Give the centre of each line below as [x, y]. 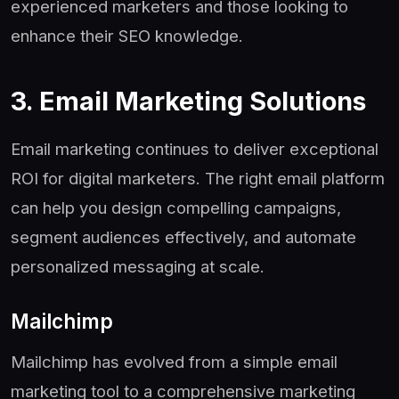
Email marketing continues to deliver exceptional [195, 148]
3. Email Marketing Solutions [188, 101]
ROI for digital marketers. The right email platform [198, 178]
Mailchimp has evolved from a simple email [174, 361]
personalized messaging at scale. [138, 266]
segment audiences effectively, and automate [183, 236]
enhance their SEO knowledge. [127, 35]
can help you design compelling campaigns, [176, 207]
